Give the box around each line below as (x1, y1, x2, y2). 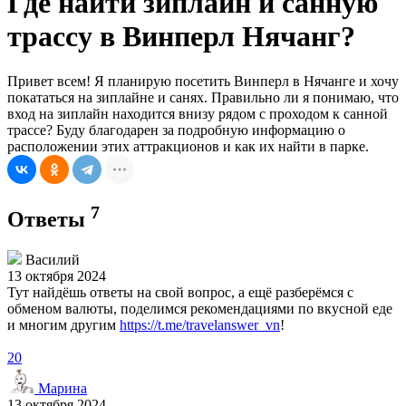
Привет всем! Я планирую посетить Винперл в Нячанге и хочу (7, 72, 399, 89)
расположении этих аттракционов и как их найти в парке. (7, 138, 369, 154)
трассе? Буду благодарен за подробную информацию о (7, 121, 345, 138)
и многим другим (7, 316, 120, 333)
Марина (34, 380, 87, 396)
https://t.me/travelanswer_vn (120, 316, 280, 333)
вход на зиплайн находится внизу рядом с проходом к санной (7, 105, 388, 121)
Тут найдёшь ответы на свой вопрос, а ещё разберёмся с (7, 284, 353, 300)
